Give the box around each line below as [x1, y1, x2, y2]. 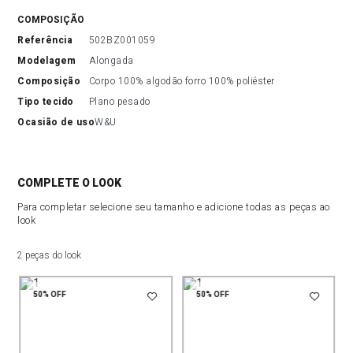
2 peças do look [17, 250, 82, 261]
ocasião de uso [24, 115, 95, 129]
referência [24, 33, 73, 47]
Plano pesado [88, 95, 150, 109]
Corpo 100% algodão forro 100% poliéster [88, 74, 275, 88]
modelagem [26, 54, 76, 68]
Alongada [88, 54, 134, 68]
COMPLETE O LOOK [17, 176, 122, 189]
